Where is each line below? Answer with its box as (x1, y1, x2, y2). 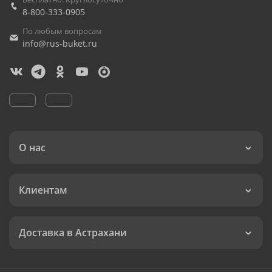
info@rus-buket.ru (22, 38, 97, 49)
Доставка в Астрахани (19, 226, 127, 239)
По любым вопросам (22, 25, 102, 36)
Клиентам (19, 183, 67, 197)
